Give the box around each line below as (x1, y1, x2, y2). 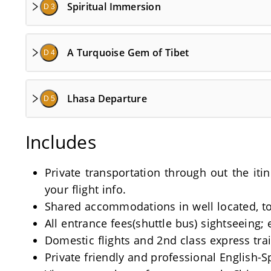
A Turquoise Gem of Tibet (67, 46, 189, 59)
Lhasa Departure (67, 92, 147, 105)
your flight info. (45, 182, 126, 197)
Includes (25, 129, 96, 154)
